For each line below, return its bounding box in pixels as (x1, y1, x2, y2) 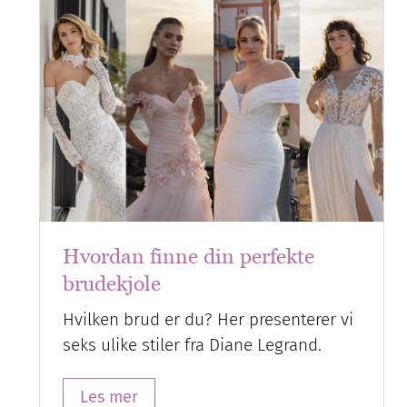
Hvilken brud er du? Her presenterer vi (63, 308, 354, 330)
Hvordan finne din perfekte (63, 243, 315, 269)
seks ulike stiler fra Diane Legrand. (63, 333, 323, 355)
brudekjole (63, 271, 162, 296)
